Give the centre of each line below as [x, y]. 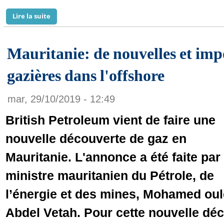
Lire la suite [31, 16]
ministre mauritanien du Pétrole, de [110, 175]
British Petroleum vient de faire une [110, 120]
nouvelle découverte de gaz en [96, 138]
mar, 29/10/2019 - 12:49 [61, 99]
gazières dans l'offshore [86, 75]
